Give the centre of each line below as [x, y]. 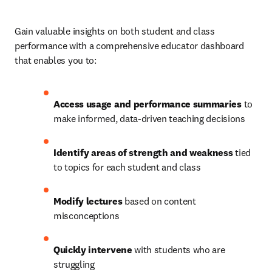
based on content [159, 201]
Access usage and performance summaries [148, 104]
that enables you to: [56, 60]
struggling [74, 264]
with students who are [178, 250]
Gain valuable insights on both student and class [115, 31]
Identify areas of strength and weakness [143, 152]
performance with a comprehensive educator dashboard [129, 46]
